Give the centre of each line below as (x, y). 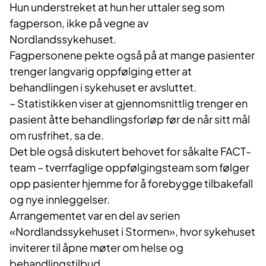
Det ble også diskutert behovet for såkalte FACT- (130, 151)
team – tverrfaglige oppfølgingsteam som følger (129, 167)
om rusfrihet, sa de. (57, 135)
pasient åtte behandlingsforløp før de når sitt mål (130, 119)
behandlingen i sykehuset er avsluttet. (103, 87)
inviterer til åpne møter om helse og (96, 248)
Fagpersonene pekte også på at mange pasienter (132, 55)
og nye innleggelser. (60, 199)
